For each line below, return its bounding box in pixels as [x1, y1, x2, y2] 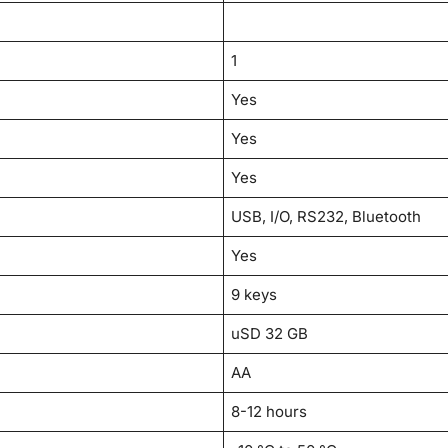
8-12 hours [231, 402, 308, 422]
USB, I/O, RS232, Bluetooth [231, 207, 422, 227]
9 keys [231, 285, 278, 305]
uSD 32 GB [231, 324, 309, 344]
